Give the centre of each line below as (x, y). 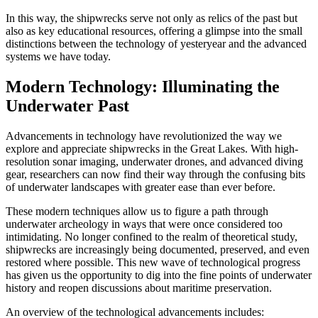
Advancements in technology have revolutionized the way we (144, 136)
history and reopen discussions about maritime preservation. (139, 287)
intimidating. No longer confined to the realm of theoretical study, (152, 236)
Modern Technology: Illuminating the (143, 86)
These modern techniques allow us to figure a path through (137, 211)
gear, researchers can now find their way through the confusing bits (155, 174)
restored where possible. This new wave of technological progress (153, 262)
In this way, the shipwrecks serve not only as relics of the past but (152, 18)
